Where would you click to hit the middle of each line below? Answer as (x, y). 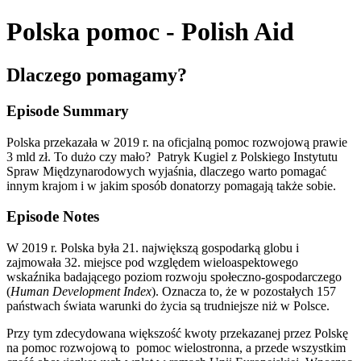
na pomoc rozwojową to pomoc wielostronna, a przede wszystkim (176, 347)
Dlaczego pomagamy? (97, 75)
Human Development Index (81, 291)
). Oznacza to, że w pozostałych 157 (244, 291)
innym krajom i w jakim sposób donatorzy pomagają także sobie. (171, 185)
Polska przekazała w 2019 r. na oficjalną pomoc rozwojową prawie (177, 142)
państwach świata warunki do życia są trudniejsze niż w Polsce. (168, 305)
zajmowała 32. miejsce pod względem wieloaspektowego (152, 262)
